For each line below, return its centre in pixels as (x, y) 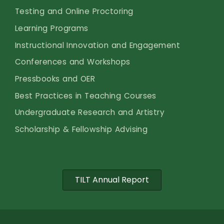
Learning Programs (52, 28)
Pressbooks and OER (55, 78)
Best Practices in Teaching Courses (86, 95)
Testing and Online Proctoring (74, 11)
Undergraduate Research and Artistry (90, 112)
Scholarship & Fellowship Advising (81, 129)
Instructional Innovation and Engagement (98, 45)
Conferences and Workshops (73, 62)
